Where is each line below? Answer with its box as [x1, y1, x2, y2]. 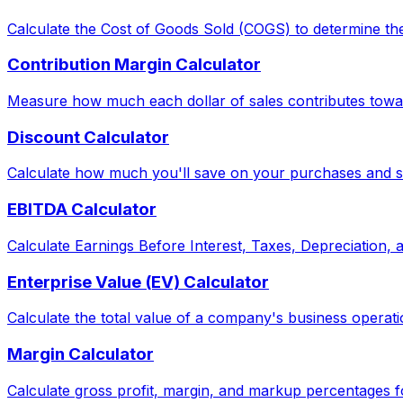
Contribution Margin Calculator [7, 54, 261, 76]
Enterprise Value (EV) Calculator [7, 271, 269, 292]
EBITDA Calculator [7, 199, 157, 220]
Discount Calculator [7, 126, 169, 148]
